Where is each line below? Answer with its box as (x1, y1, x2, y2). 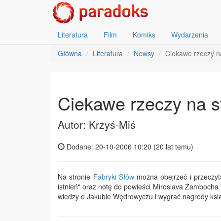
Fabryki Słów (93, 172, 134, 182)
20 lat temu (156, 142, 191, 151)
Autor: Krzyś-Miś (58, 117, 136, 132)
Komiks (133, 30, 155, 39)
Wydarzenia (171, 30, 208, 39)
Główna (58, 48, 82, 58)
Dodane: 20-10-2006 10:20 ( (65, 142, 156, 151)
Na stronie (58, 172, 93, 182)
